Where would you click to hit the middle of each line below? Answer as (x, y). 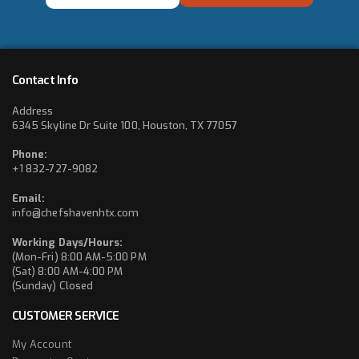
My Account (42, 345)
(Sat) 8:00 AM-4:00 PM (68, 271)
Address (33, 111)
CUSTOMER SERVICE (66, 316)
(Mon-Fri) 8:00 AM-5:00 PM (79, 256)
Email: (29, 199)
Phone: (30, 155)
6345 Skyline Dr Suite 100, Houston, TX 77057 (125, 125)
